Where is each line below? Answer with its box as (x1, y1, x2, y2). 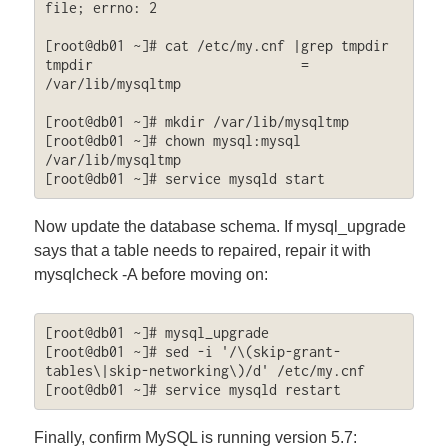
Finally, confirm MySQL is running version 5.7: (34, 428, 358, 446)
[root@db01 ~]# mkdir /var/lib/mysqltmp (44, 113, 349, 131)
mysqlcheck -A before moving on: (34, 265, 269, 283)
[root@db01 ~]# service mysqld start (44, 170, 325, 188)
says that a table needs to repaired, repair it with (34, 241, 372, 259)
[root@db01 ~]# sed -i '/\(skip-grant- (44, 343, 341, 361)
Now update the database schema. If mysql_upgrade (34, 217, 407, 235)
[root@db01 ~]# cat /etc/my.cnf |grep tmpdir (44, 37, 389, 55)
